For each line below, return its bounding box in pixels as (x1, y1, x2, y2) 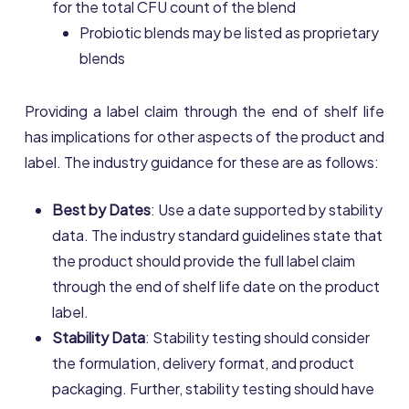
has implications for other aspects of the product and (24, 127, 385, 147)
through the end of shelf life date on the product (51, 277, 380, 297)
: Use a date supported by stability (150, 200, 383, 220)
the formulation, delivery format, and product (51, 353, 354, 373)
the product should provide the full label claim (51, 251, 355, 271)
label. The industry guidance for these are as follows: (24, 152, 379, 173)
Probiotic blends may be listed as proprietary (79, 23, 379, 43)
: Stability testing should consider (144, 328, 370, 348)
